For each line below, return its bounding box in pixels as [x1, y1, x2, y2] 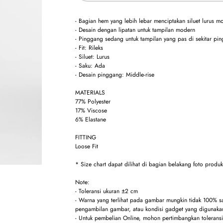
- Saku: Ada [75, 61, 106, 70]
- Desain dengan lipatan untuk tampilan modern [75, 25, 196, 34]
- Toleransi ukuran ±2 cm [75, 187, 138, 196]
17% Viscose [75, 106, 108, 115]
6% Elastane [75, 115, 107, 124]
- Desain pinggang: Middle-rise [75, 70, 155, 79]
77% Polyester [75, 97, 111, 106]
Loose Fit [75, 142, 99, 151]
